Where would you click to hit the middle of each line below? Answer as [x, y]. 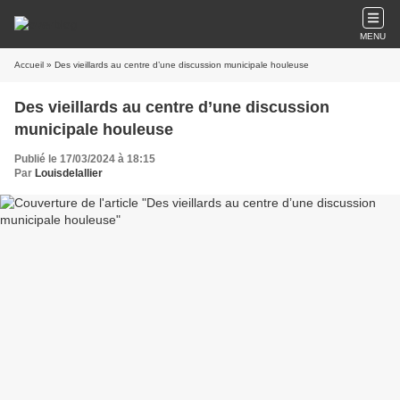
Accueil [29, 65]
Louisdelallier [69, 173]
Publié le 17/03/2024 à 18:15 [85, 159]
